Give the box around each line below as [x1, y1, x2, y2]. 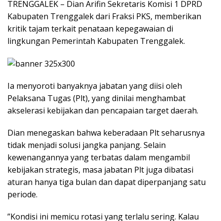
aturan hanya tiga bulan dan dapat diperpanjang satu [7, 176, 206, 187]
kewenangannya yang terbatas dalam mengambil [7, 151, 190, 163]
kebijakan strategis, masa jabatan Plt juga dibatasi [7, 164, 193, 175]
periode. [7, 188, 37, 200]
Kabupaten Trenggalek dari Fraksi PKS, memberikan [7, 10, 201, 22]
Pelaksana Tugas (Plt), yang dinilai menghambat [7, 92, 185, 104]
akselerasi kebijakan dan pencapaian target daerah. [7, 105, 198, 116]
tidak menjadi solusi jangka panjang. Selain [7, 139, 166, 150]
